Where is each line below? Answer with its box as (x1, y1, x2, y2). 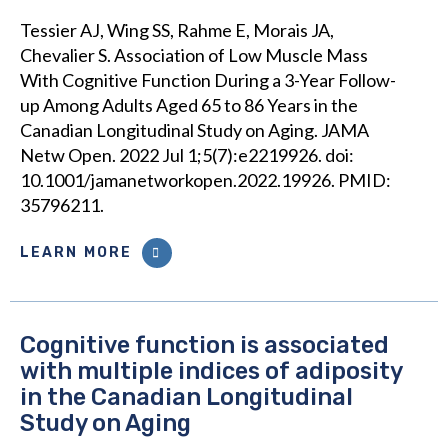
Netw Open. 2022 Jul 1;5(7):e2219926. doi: (20, 144, 354, 167)
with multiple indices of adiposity (20, 357, 402, 386)
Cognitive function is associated (20, 331, 389, 360)
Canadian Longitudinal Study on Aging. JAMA (20, 119, 369, 142)
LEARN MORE (20, 244, 132, 262)
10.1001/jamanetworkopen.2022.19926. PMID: (20, 169, 391, 192)
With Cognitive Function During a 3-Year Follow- (20, 69, 396, 92)
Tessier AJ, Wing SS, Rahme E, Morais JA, (20, 19, 334, 42)
